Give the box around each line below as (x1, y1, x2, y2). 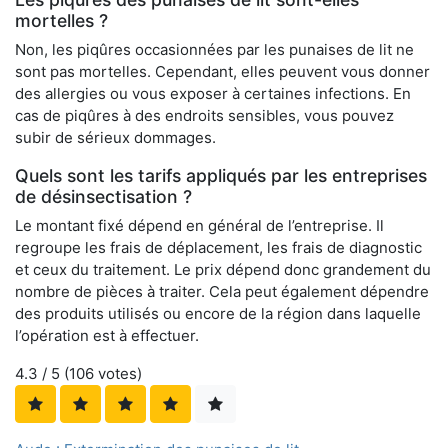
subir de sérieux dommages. (15, 128, 216, 148)
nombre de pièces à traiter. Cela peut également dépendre (15, 282, 429, 302)
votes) (94, 364, 142, 384)
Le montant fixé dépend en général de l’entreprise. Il (15, 216, 384, 236)
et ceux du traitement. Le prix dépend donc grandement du (15, 260, 431, 280)
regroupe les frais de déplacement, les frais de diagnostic (15, 238, 422, 258)
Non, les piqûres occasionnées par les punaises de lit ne (15, 40, 414, 60)
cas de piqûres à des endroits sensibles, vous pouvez (15, 106, 394, 126)
